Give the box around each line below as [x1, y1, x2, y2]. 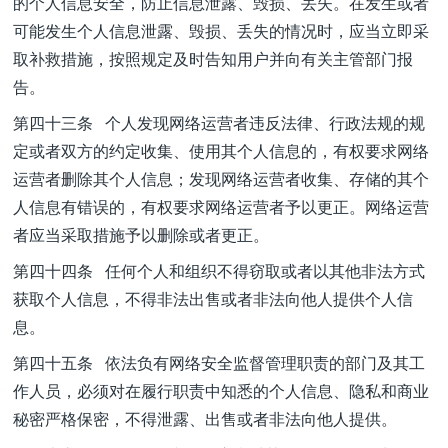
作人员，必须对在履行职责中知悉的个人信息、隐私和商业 [13, 379, 429, 402]
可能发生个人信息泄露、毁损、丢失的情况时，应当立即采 [13, 19, 429, 42]
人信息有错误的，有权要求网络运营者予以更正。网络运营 [13, 195, 429, 218]
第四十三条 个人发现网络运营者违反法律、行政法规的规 [13, 111, 425, 134]
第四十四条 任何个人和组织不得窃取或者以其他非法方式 [13, 259, 425, 282]
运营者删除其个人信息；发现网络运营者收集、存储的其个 [13, 167, 429, 190]
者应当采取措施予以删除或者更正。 [13, 223, 269, 246]
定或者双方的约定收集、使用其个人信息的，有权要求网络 [13, 139, 429, 162]
